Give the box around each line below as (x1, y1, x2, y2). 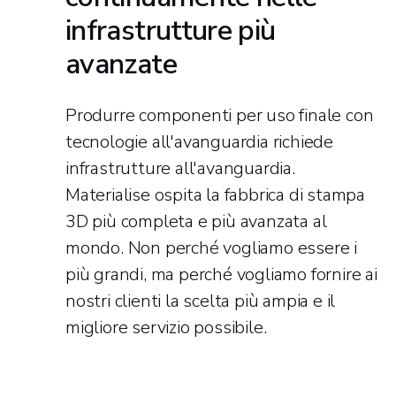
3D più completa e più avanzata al (65, 209, 327, 233)
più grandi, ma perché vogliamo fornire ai (65, 262, 377, 286)
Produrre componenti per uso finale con (65, 103, 374, 127)
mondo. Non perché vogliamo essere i (65, 235, 357, 260)
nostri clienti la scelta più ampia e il (65, 288, 336, 313)
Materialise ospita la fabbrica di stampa (65, 182, 365, 207)
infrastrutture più (65, 11, 276, 49)
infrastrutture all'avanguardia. (65, 156, 295, 180)
